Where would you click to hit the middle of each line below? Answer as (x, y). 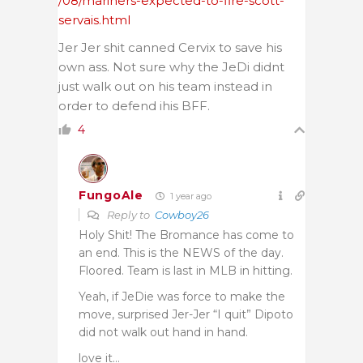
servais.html (94, 19)
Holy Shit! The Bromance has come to (186, 235)
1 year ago (189, 196)
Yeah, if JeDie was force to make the (182, 296)
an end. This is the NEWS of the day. (181, 252)
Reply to (130, 214)
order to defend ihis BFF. (134, 105)
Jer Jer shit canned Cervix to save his (170, 47)
